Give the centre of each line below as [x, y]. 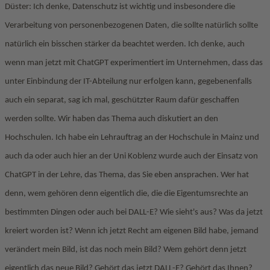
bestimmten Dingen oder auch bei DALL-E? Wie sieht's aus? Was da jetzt [134, 212]
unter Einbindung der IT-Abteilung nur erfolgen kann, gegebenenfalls [128, 82]
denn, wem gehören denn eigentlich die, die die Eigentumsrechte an [127, 194]
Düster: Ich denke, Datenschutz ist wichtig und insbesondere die [120, 7]
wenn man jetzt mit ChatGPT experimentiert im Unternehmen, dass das [134, 63]
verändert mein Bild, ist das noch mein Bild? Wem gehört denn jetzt [126, 250]
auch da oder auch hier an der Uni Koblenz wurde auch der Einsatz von [131, 156]
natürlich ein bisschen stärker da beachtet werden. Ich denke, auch [125, 44]
